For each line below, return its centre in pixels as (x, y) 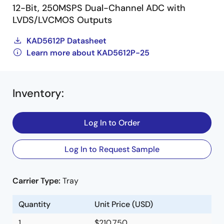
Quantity (34, 204)
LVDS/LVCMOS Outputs (62, 20)
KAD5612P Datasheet (66, 41)
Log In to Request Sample (112, 149)
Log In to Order (112, 123)
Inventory (37, 93)
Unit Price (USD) (124, 204)
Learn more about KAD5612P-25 (88, 53)
